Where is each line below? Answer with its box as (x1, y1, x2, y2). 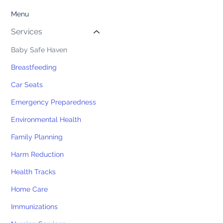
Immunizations (11, 203, 58, 211)
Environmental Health (11, 115, 82, 124)
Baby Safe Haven (11, 46, 68, 54)
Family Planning (11, 133, 63, 141)
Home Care (11, 185, 48, 194)
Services (11, 27, 43, 37)
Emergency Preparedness (11, 98, 97, 107)
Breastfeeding (11, 63, 57, 72)
